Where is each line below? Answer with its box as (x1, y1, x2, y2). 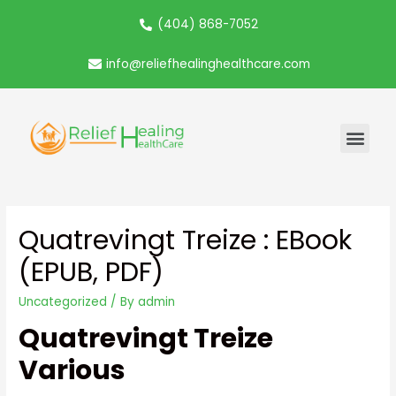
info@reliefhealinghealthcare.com (106, 56, 311, 72)
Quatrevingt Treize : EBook (19, 221, 353, 259)
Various (19, 351, 126, 389)
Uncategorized (19, 293, 108, 310)
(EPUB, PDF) (19, 253, 164, 291)
